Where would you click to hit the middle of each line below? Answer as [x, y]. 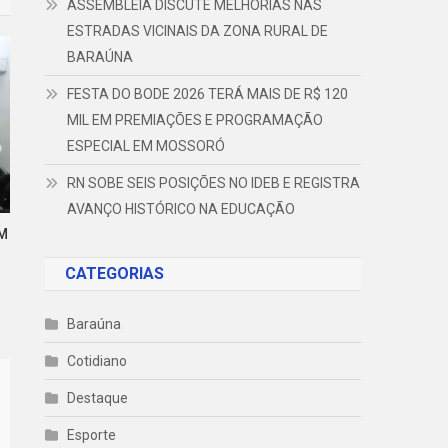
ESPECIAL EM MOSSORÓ [146, 145]
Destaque [98, 397]
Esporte [92, 434]
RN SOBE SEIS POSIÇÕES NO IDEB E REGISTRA [214, 182]
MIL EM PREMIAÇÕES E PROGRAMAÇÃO [195, 119]
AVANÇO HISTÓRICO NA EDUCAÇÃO [181, 208]
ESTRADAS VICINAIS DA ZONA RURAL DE [198, 30]
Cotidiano [97, 360]
